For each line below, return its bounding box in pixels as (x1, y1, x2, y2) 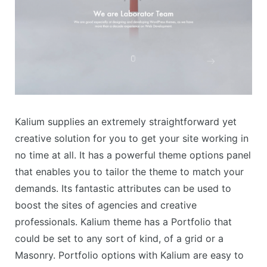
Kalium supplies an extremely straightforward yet (15, 115, 237, 128)
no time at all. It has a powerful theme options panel (15, 148, 251, 161)
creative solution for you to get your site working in (15, 132, 249, 144)
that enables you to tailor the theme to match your (15, 165, 244, 178)
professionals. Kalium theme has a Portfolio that (15, 215, 232, 228)
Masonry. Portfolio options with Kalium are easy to (15, 249, 244, 261)
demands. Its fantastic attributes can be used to (15, 182, 231, 194)
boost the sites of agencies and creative (15, 198, 197, 211)
